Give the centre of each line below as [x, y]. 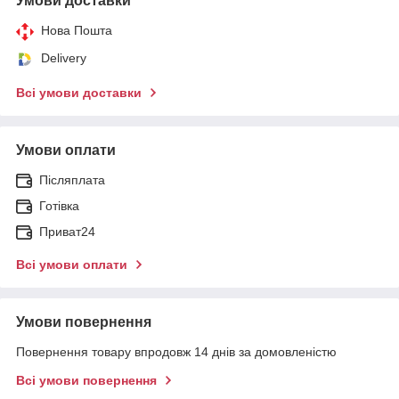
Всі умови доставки [79, 92]
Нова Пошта [77, 30]
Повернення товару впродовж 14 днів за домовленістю [176, 351]
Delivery [64, 57]
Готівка [59, 205]
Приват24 [67, 231]
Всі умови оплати [72, 264]
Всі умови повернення [86, 380]
